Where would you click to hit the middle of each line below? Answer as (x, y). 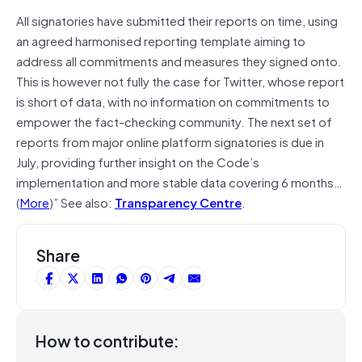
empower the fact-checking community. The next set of (174, 121)
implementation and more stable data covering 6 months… (179, 181)
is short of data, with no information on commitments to (173, 101)
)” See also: (82, 202)
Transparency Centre (178, 202)
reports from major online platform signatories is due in (170, 141)
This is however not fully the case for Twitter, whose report (180, 80)
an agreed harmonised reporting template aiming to (161, 40)
